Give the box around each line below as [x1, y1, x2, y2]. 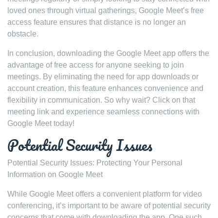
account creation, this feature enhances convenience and [7, 84, 203, 92]
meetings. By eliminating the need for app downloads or [7, 73, 199, 81]
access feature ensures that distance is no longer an [7, 18, 186, 26]
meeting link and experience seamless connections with [7, 108, 200, 116]
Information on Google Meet [7, 170, 103, 179]
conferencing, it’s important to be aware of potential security [7, 201, 211, 210]
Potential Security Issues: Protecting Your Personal [7, 159, 182, 167]
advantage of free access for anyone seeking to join [7, 61, 184, 69]
